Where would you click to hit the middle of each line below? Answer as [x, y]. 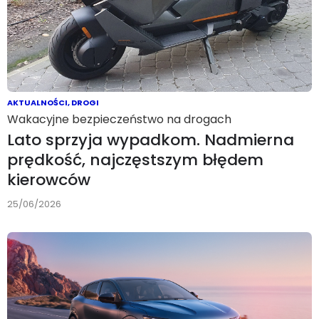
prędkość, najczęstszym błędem [135, 159]
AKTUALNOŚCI [37, 102]
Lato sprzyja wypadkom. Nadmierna [151, 140]
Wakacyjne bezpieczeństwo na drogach [119, 119]
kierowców [49, 179]
